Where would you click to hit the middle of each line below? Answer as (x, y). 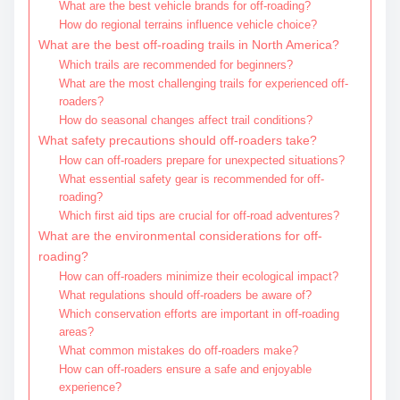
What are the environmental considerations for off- (180, 235)
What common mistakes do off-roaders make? (178, 350)
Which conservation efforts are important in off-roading (199, 313)
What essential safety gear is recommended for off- (191, 179)
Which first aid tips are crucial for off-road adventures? (199, 215)
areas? (76, 331)
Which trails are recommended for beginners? (175, 64)
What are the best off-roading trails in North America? (189, 44)
